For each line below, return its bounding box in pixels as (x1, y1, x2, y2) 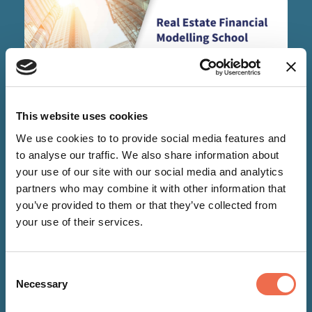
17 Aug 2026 (49, 174, 110, 188)
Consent (5, 263, 44, 276)
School (49, 221, 96, 241)
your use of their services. (16, 215, 143, 228)
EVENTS (45, 131, 81, 143)
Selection (5, 280, 47, 292)
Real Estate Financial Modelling (49, 201, 258, 221)
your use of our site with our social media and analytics (16, 165, 283, 178)
